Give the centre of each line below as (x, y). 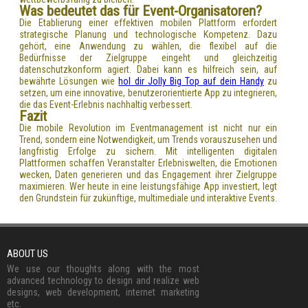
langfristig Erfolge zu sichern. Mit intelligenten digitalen (148, 151)
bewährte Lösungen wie (69, 81)
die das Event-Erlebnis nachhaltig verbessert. (106, 104)
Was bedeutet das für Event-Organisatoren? (140, 11)
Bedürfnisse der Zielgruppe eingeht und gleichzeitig (148, 57)
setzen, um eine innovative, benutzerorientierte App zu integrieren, (148, 92)
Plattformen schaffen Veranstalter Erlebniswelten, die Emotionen (148, 163)
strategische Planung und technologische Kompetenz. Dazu (148, 34)
